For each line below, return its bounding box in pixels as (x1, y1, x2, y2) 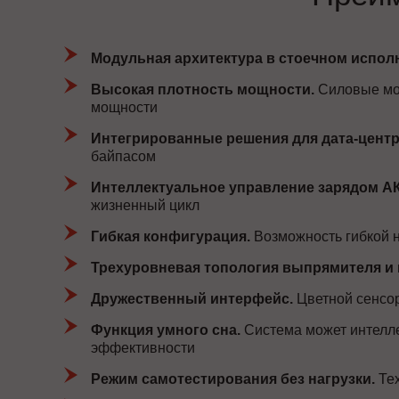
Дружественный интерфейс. (91, 291, 293, 306)
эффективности (91, 340, 195, 355)
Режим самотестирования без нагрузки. (91, 371, 375, 387)
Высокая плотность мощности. (91, 82, 314, 97)
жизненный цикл (91, 198, 199, 213)
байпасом (91, 149, 156, 164)
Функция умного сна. (91, 322, 240, 338)
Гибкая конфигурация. (91, 229, 250, 244)
